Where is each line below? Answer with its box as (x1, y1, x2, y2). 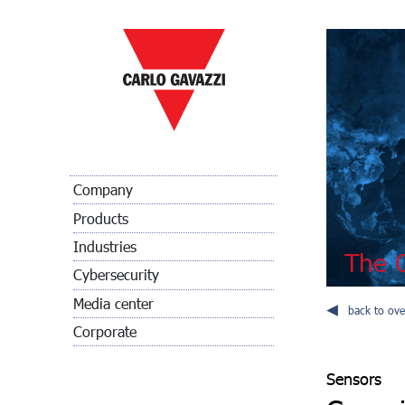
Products (73, 208, 128, 228)
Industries (73, 236, 137, 256)
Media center (73, 293, 154, 313)
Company (73, 180, 133, 200)
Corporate (73, 322, 137, 342)
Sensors (326, 368, 381, 389)
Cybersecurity (73, 265, 159, 285)
